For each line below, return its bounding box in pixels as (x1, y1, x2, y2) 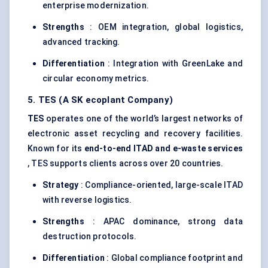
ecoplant (85, 95, 126, 106)
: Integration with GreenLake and (105, 59, 243, 69)
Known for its (28, 144, 84, 154)
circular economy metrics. (42, 74, 149, 84)
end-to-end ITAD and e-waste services (84, 144, 243, 154)
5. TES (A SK (28, 95, 83, 106)
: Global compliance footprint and (105, 253, 243, 263)
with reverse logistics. (42, 195, 132, 205)
